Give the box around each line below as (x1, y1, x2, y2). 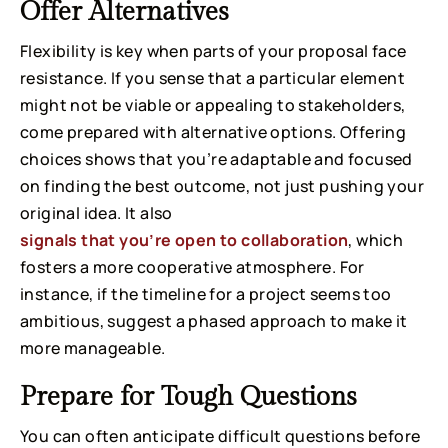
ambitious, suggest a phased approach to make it (20, 309, 408, 332)
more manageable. (20, 336, 166, 359)
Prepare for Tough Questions (20, 381, 357, 412)
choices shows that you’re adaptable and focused (20, 147, 413, 170)
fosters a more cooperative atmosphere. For (20, 255, 365, 278)
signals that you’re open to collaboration (20, 228, 349, 251)
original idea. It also (20, 201, 173, 224)
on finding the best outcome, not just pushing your (20, 174, 424, 197)
